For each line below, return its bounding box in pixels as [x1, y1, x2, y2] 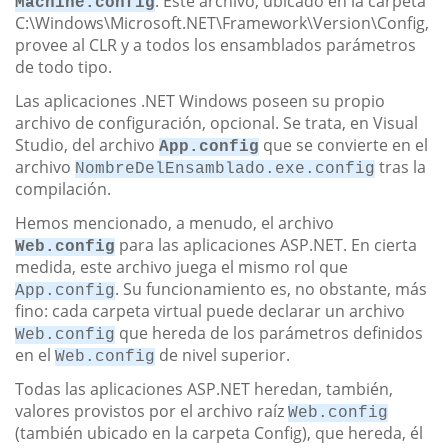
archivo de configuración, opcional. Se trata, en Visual [15, 111, 418, 134]
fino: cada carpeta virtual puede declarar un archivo [15, 299, 405, 322]
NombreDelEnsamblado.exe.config [75, 159, 375, 178]
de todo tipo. [15, 55, 112, 78]
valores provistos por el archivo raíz [15, 399, 288, 422]
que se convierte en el [259, 133, 428, 156]
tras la [375, 155, 426, 178]
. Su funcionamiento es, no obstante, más [115, 277, 427, 300]
